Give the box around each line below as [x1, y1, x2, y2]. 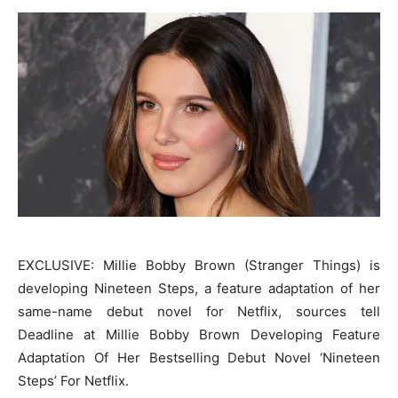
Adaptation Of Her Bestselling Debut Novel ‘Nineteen [18, 348, 380, 366]
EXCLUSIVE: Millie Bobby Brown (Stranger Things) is [18, 256, 380, 274]
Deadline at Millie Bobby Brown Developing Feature [18, 325, 380, 343]
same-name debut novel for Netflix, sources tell [18, 302, 380, 320]
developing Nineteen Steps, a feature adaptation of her [18, 279, 380, 297]
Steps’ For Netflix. [18, 371, 129, 389]
